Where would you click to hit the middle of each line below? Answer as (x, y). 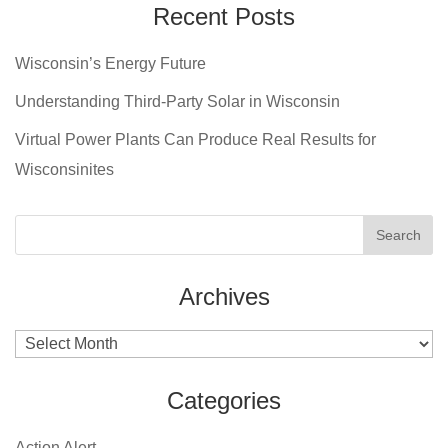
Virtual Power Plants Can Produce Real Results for (195, 139)
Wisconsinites (64, 169)
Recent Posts (224, 16)
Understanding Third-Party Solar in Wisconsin (177, 101)
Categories (224, 400)
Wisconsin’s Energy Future (110, 63)
